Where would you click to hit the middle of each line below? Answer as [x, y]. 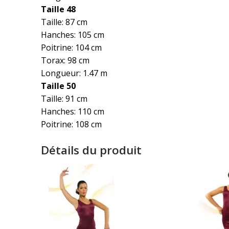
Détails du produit [91, 150]
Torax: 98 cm [65, 60]
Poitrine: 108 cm [71, 124]
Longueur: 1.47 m [74, 73]
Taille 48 [58, 9]
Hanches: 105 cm [73, 35]
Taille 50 [58, 86]
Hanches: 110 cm [73, 111]
